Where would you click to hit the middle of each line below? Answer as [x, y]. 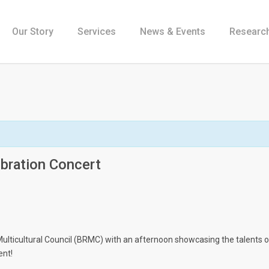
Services [97, 31]
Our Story [33, 31]
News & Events [173, 31]
